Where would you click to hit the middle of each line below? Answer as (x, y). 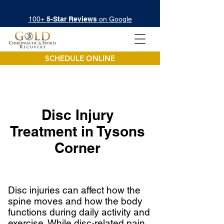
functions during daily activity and (79, 212)
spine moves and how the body (75, 201)
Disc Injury (77, 115)
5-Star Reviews (71, 19)
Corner (77, 148)
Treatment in (53, 131)
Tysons (121, 131)
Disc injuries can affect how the (74, 190)
